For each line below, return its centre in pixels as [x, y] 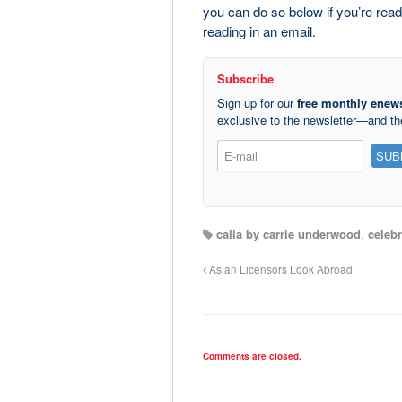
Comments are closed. [252, 356]
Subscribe [245, 78]
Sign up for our [257, 102]
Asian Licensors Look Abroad [279, 269]
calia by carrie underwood [288, 233]
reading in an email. [259, 31]
